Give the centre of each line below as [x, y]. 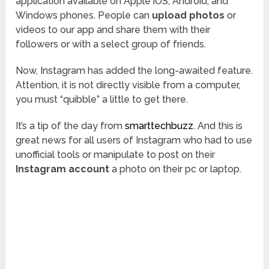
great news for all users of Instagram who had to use [134, 141]
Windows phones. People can [84, 16]
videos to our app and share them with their [113, 30]
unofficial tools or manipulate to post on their [116, 155]
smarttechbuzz [159, 126]
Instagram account [63, 169]
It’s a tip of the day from [69, 126]
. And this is [218, 126]
